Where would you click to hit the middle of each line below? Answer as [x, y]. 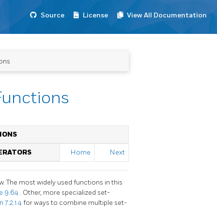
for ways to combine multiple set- [75, 202]
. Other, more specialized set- [65, 192]
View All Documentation [167, 15]
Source [53, 15]
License [95, 15]
